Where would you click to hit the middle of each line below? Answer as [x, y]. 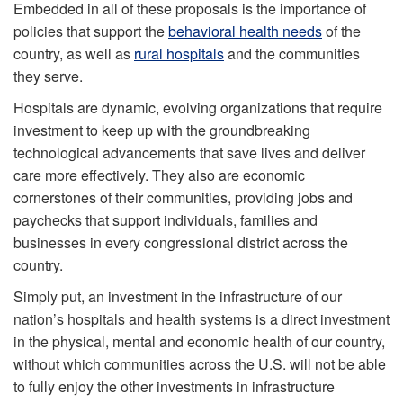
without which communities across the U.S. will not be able [200, 363]
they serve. [48, 76]
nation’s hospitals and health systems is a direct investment [201, 318]
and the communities [292, 53]
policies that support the [91, 31]
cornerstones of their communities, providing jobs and [183, 197]
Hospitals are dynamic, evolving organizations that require [198, 107]
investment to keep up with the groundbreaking [162, 130]
